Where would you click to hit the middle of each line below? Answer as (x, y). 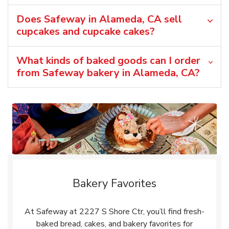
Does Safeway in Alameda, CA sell (99, 19)
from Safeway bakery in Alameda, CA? (108, 73)
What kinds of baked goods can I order (108, 60)
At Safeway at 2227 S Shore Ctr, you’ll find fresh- (114, 211)
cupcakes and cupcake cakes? (86, 31)
